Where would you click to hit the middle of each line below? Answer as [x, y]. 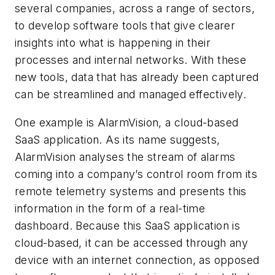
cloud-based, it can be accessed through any [132, 242]
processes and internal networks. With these [131, 60]
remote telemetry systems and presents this [131, 191]
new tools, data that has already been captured [137, 77]
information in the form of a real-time [110, 208]
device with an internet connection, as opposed [137, 260]
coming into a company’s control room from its [136, 174]
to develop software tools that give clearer [125, 26]
